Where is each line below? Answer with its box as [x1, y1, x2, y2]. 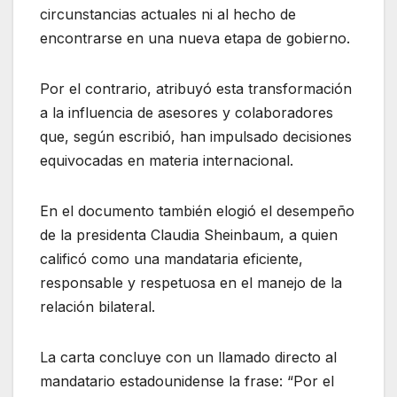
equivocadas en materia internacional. [40, 152, 293, 170]
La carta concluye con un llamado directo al [40, 348, 337, 367]
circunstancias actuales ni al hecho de [40, 5, 296, 24]
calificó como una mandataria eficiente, [40, 250, 303, 269]
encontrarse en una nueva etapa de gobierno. [40, 29, 350, 48]
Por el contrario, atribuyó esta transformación [40, 80, 352, 98]
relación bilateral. [40, 298, 155, 316]
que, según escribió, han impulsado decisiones [40, 128, 352, 146]
